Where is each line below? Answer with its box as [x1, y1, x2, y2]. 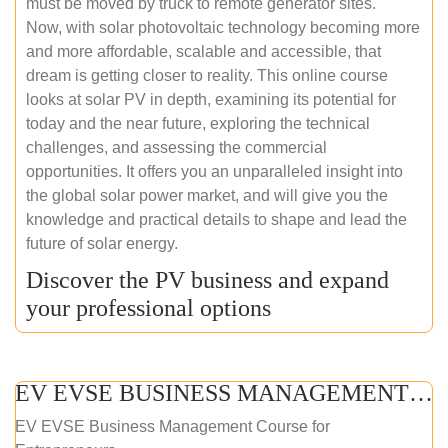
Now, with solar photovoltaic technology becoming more [26, 18, 420, 36]
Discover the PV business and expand [26, 266, 389, 293]
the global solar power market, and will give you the [26, 186, 388, 204]
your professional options [26, 294, 271, 321]
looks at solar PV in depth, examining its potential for [26, 90, 396, 108]
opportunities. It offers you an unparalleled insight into [26, 162, 403, 180]
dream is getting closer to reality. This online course [26, 66, 388, 84]
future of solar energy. [26, 234, 178, 252]
